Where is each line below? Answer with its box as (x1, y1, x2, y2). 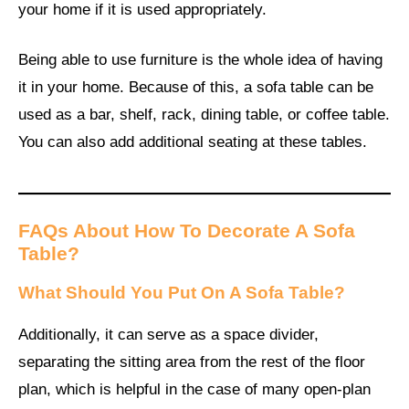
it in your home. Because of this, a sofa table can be (18, 79, 373, 97)
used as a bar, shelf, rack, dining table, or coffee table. (18, 106, 390, 124)
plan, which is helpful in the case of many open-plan (18, 380, 371, 398)
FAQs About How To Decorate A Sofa (18, 219, 355, 241)
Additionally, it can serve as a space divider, (18, 325, 319, 343)
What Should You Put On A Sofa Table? (18, 282, 345, 302)
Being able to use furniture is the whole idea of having (18, 51, 383, 69)
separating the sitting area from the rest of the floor (18, 352, 365, 371)
